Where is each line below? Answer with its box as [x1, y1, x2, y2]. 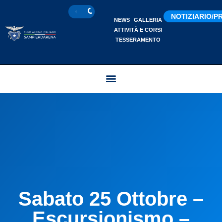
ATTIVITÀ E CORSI [114, 27, 163, 33]
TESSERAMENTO [115, 37, 161, 43]
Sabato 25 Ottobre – [18, 187, 204, 210]
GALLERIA [134, 17, 163, 23]
